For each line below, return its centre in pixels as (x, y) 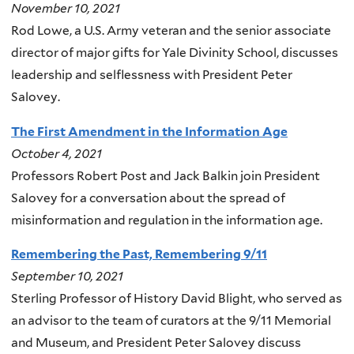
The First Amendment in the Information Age (149, 131)
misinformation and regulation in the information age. (167, 220)
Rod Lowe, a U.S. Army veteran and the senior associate (171, 31)
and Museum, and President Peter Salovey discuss (156, 343)
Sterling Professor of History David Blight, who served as (177, 299)
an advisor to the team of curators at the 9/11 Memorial (171, 321)
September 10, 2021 (67, 277)
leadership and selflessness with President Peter (152, 75)
